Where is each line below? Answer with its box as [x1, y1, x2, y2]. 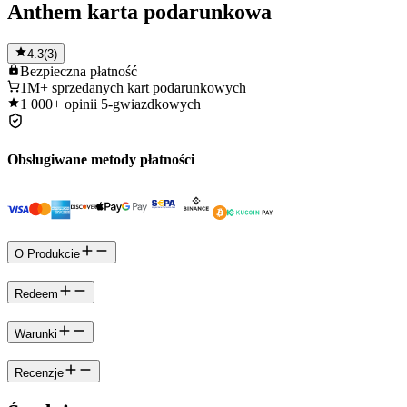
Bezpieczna [20, 63, 86, 79]
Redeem [15, 286, 58, 301]
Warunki [15, 326, 57, 341]
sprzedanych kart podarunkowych [52, 79, 246, 95]
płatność [90, 63, 137, 79]
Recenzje [15, 366, 64, 381]
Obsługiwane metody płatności [7, 152, 194, 168]
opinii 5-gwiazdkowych [65, 95, 201, 112]
